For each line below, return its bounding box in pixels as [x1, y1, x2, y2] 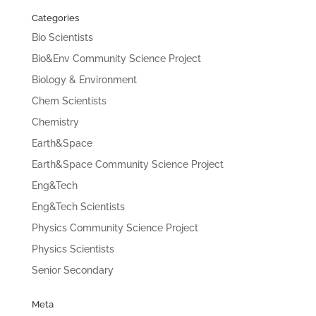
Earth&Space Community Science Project [31, 159, 224, 170]
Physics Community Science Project [31, 222, 198, 233]
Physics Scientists [31, 243, 114, 255]
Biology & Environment [31, 74, 137, 85]
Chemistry [31, 116, 79, 128]
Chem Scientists [31, 95, 107, 107]
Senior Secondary [31, 265, 114, 276]
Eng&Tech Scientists [31, 201, 125, 212]
